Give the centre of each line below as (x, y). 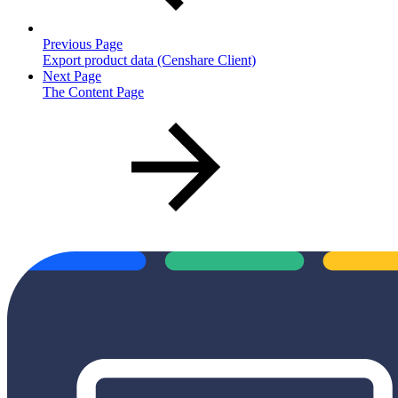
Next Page (72, 76)
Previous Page (83, 44)
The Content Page (93, 92)
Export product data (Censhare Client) (149, 60)
